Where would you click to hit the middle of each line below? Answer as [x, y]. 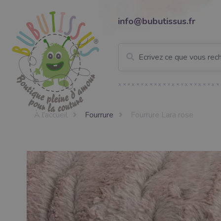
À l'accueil [51, 115]
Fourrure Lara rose [162, 115]
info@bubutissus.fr [157, 21]
